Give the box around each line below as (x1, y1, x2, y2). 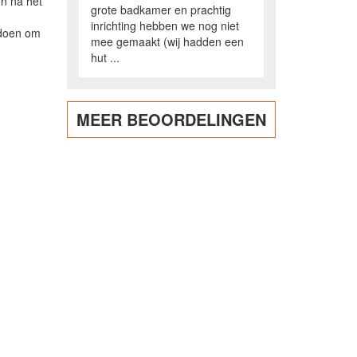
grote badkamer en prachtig (90, 2, 231, 18)
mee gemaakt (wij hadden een (90, 33, 244, 49)
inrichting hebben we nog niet (90, 18, 239, 33)
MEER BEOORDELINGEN (76, 108, 266, 131)
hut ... (90, 49, 120, 65)
